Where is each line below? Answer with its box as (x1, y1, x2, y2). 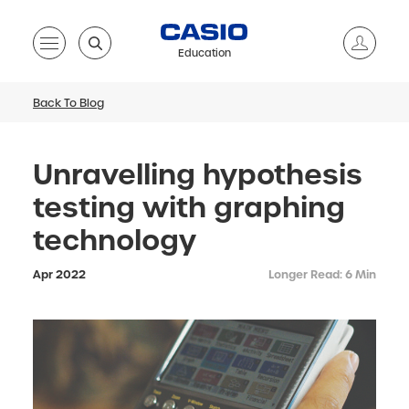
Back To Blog (33, 96, 104, 110)
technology (33, 222, 196, 259)
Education (177, 47, 231, 59)
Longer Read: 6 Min (268, 267, 376, 282)
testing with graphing (33, 189, 345, 226)
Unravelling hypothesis (33, 156, 362, 194)
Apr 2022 (33, 267, 86, 282)
